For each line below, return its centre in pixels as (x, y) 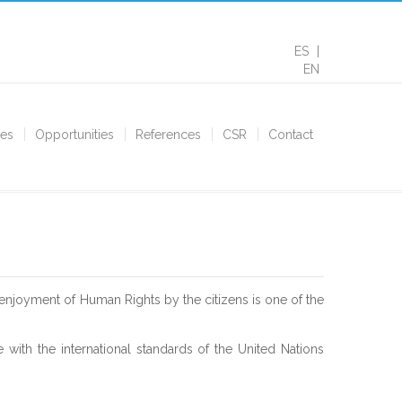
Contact (290, 135)
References (168, 135)
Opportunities (74, 135)
